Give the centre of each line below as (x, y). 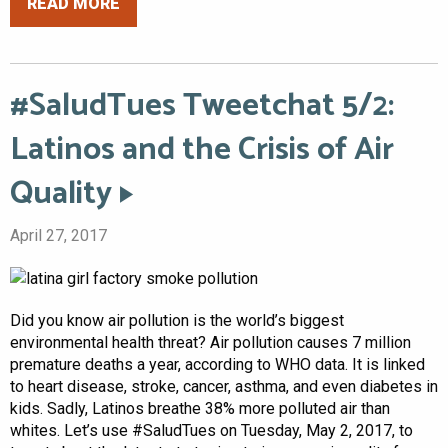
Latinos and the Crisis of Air (202, 149)
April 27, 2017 (58, 235)
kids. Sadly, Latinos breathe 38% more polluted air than (200, 408)
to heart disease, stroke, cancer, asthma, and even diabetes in (224, 386)
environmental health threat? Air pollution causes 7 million (210, 342)
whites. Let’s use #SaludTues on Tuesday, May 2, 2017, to (211, 430)
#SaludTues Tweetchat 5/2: (202, 105)
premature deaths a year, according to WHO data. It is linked (217, 364)
